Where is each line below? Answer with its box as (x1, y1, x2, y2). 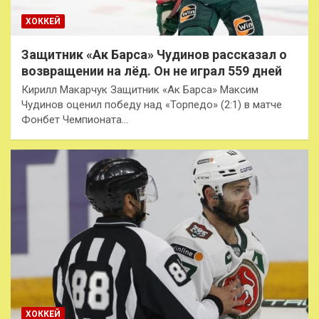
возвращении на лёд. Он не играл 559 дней (21, 63, 282, 79)
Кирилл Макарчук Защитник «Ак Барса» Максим (21, 83, 258, 97)
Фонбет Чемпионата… (21, 113, 128, 127)
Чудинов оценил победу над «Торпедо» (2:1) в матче (21, 98, 282, 112)
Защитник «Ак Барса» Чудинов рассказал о (21, 47, 287, 63)
